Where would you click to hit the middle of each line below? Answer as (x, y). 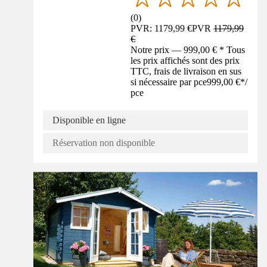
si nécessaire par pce (169, 82)
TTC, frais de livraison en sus (186, 71)
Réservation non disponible (104, 142)
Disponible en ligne (89, 120)
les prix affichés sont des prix (185, 60)
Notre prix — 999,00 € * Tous (188, 49)
